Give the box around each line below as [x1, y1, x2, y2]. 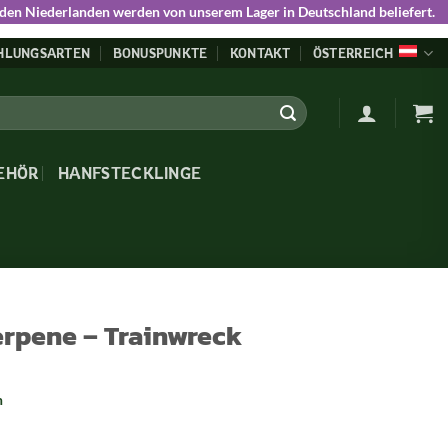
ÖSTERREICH [312, 45, 394, 61]
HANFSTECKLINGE [57, 163, 202, 183]
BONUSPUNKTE [112, 45, 208, 61]
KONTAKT [229, 45, 291, 61]
